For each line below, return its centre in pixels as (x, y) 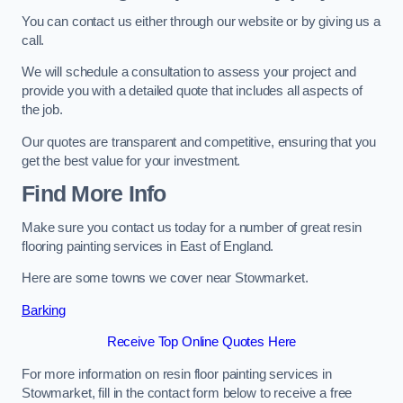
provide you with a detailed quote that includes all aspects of (192, 91)
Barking (44, 310)
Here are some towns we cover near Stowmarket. (165, 278)
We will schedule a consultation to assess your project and (189, 72)
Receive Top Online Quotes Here (201, 342)
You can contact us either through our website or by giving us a (201, 21)
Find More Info (94, 194)
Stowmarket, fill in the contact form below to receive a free (187, 393)
